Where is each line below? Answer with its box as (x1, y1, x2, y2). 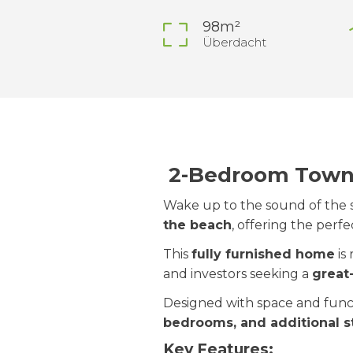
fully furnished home (191, 247, 335, 262)
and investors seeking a (163, 266, 312, 281)
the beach (163, 217, 232, 232)
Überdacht (203, 35, 266, 50)
